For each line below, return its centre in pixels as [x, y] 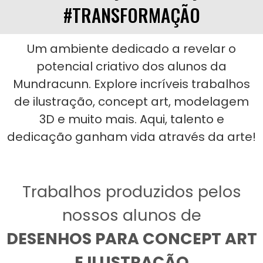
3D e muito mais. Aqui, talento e [131, 119]
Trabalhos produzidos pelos [131, 191]
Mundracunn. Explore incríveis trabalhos [131, 84]
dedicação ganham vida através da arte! [131, 136]
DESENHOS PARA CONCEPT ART [131, 238]
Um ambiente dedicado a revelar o [131, 48]
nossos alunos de [131, 215]
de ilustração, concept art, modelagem [131, 101]
